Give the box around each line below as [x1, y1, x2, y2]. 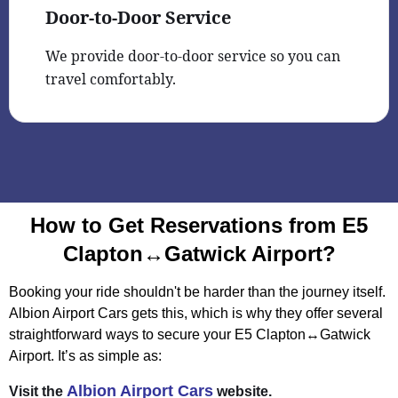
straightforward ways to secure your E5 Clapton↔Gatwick [9, 326, 370, 342]
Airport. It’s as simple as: [9, 347, 162, 363]
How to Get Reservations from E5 [30, 212, 368, 237]
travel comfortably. [45, 68, 176, 89]
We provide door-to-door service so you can [45, 45, 340, 66]
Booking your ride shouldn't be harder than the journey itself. [9, 283, 386, 299]
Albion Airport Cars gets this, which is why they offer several [9, 305, 383, 321]
